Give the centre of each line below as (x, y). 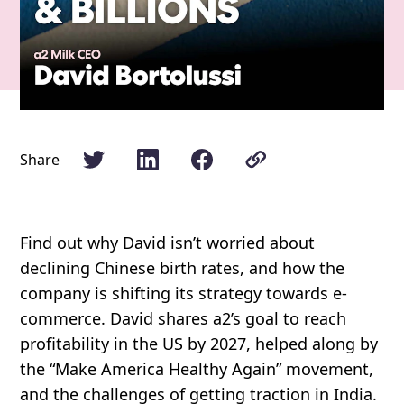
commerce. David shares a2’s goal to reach (184, 318)
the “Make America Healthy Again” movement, (197, 368)
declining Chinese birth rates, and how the (183, 267)
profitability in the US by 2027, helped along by (199, 343)
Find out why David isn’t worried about (168, 242)
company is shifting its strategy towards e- (184, 293)
